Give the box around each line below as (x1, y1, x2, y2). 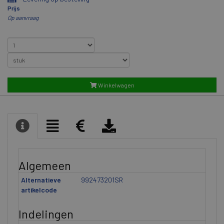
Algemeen (18, 158, 71, 172)
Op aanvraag (7, 14, 38, 21)
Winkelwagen (96, 81, 134, 88)
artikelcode (21, 185, 57, 194)
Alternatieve (21, 175, 61, 184)
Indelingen (18, 206, 73, 221)
